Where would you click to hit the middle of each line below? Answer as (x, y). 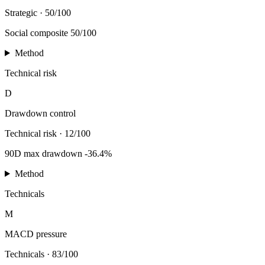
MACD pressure (36, 234)
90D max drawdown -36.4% (58, 153)
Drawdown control (40, 113)
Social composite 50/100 (51, 33)
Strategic (21, 12)
